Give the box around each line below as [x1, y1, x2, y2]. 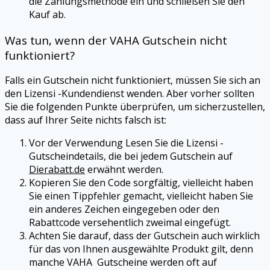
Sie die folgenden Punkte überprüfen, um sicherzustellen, [5, 100, 265, 114]
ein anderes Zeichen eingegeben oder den [29, 202, 219, 216]
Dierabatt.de [29, 163, 85, 177]
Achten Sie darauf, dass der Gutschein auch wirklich [29, 229, 260, 243]
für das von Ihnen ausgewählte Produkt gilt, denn [29, 242, 253, 256]
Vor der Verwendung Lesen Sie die [29, 136, 186, 150]
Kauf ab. [29, 8, 66, 21]
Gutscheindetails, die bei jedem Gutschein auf [29, 149, 233, 163]
